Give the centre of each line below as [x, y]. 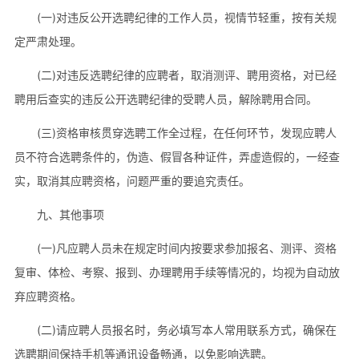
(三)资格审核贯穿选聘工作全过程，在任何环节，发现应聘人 [186, 132]
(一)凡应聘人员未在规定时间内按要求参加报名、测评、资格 [186, 248]
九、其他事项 [70, 214]
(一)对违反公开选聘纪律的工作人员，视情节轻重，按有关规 [186, 17]
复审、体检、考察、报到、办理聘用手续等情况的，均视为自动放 [177, 272]
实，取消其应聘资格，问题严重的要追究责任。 [132, 180]
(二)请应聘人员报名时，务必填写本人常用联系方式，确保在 [186, 329]
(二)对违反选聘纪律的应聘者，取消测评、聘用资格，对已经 [186, 75]
